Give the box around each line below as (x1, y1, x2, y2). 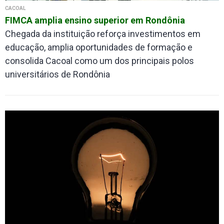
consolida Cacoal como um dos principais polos (5, 55, 194, 66)
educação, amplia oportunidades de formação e (5, 42, 192, 53)
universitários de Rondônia (5, 69, 110, 80)
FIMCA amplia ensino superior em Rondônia (5, 15, 185, 26)
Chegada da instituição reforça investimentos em (5, 28, 200, 39)
